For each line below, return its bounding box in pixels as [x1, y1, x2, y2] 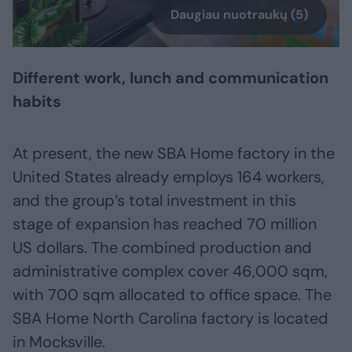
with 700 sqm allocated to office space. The [13, 284, 332, 306]
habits [13, 91, 61, 112]
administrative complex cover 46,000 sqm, [13, 261, 328, 282]
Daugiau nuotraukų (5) [170, 6, 308, 24]
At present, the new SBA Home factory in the [13, 143, 335, 164]
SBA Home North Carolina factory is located [13, 308, 328, 329]
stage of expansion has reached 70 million [13, 214, 317, 235]
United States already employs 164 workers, [13, 167, 324, 188]
